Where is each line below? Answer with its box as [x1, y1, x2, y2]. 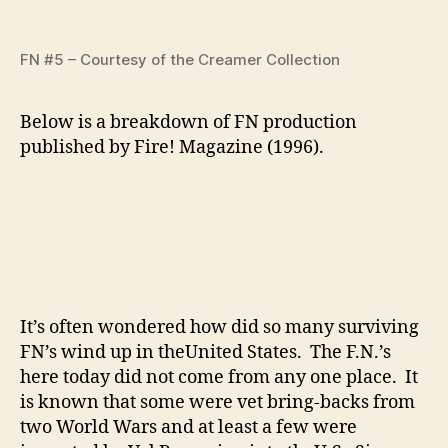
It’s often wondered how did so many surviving [20, 316, 419, 340]
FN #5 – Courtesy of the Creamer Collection [20, 50, 340, 70]
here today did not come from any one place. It [20, 366, 418, 390]
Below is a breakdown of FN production [20, 111, 357, 135]
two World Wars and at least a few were [20, 416, 357, 440]
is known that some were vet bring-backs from [20, 391, 415, 415]
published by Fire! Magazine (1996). [20, 136, 324, 160]
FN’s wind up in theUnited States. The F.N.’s [20, 341, 391, 365]
